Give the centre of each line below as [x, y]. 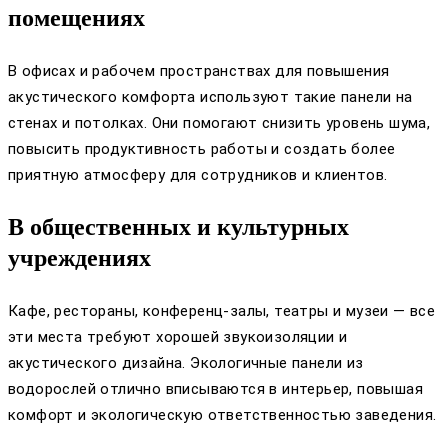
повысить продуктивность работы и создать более [202, 148]
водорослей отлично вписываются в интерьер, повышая [215, 388]
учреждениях [79, 257]
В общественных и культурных [178, 226]
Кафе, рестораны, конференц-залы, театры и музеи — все [222, 310]
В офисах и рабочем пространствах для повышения [199, 70]
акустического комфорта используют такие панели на [210, 96]
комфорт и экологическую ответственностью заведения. [222, 414]
